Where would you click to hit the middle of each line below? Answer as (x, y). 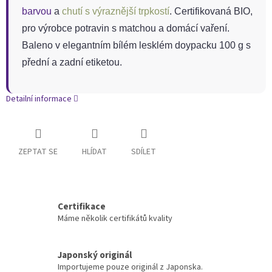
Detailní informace (39, 99)
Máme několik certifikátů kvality (115, 218)
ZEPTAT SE (38, 152)
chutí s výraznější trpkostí (116, 12)
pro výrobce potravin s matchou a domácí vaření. (126, 29)
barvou (37, 12)
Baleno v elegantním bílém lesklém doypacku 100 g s (136, 46)
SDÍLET (144, 152)
